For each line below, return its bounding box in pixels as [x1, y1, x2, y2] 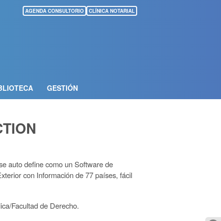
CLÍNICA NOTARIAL [89, 7, 135, 14]
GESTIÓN [46, 82, 78, 93]
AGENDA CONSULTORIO [25, 7, 84, 14]
